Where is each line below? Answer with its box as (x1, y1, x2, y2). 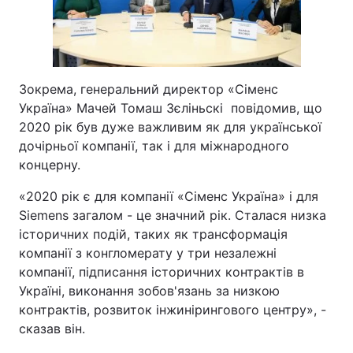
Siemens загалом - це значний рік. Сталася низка (19, 207, 326, 223)
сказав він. (19, 321, 85, 336)
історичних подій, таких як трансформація (19, 226, 288, 242)
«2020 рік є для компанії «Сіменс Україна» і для (19, 188, 318, 204)
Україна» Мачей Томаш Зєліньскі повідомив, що (19, 100, 322, 116)
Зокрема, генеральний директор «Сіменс (19, 81, 278, 97)
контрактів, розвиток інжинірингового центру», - (19, 302, 326, 318)
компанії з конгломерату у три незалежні (19, 245, 277, 261)
